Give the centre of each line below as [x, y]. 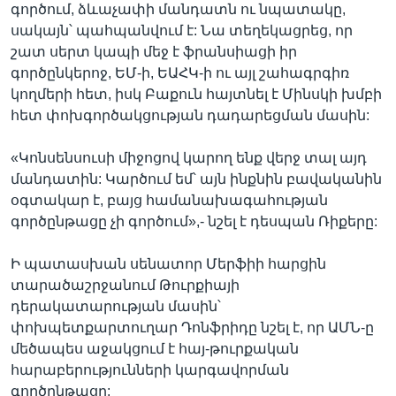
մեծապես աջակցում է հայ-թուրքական [155, 349]
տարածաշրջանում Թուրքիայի [125, 285]
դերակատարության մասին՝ [116, 306]
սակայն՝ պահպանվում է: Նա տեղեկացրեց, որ [182, 30]
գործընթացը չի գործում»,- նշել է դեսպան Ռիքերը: [194, 221]
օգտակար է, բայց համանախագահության [169, 200]
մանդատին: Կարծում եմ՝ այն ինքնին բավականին [196, 179]
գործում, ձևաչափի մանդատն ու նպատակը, [178, 9]
